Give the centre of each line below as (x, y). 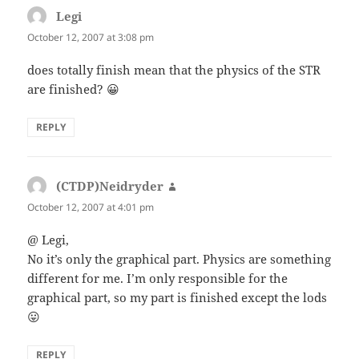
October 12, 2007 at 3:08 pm (91, 37)
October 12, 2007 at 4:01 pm (91, 208)
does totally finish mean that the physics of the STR (174, 70)
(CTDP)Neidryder (110, 186)
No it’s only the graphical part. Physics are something (179, 259)
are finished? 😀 (74, 89)
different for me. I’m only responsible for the (158, 278)
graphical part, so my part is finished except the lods (177, 298)
